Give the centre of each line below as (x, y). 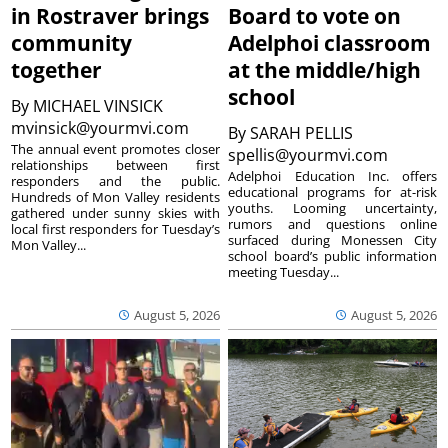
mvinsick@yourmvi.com (102, 127)
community (72, 42)
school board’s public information (332, 255)
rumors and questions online (332, 223)
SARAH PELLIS (302, 132)
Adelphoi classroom (330, 42)
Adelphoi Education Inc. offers (332, 175)
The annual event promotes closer (115, 148)
